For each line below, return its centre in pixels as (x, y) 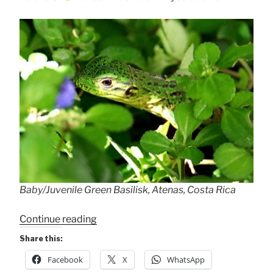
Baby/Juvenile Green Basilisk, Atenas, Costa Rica (128, 190)
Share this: (41, 239)
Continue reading (58, 219)
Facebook (65, 260)
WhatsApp (186, 260)
